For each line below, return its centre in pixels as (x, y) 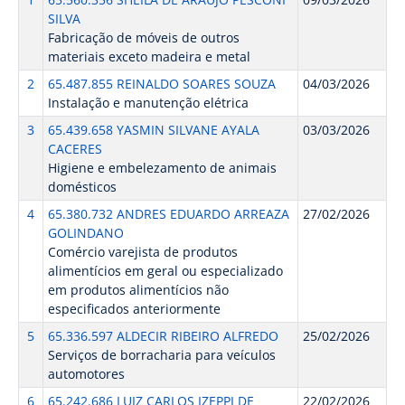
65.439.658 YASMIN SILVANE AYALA (153, 130)
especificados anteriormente (134, 309)
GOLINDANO (85, 233)
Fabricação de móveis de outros (143, 38)
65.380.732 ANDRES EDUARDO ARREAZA (168, 214)
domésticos (82, 187)
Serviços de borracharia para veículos (161, 355)
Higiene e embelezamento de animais (162, 168)
